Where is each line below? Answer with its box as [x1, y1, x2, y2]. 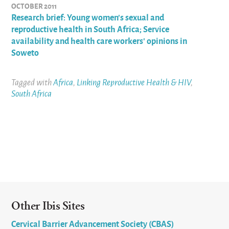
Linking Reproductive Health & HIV [77, 76, 191, 88]
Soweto [11, 46, 39, 59]
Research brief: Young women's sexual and [11, 11, 165, 24]
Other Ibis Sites [11, 199, 85, 213]
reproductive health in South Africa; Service [11, 22, 170, 35]
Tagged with [11, 76, 54, 88]
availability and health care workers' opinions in [11, 34, 188, 47]
